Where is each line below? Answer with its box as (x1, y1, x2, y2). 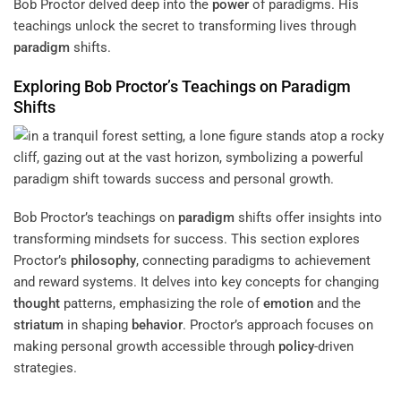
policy (278, 338, 314, 355)
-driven (314, 338, 354, 355)
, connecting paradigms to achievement (136, 252, 371, 269)
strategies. (13, 360, 77, 377)
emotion (263, 295, 313, 312)
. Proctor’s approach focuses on (183, 317, 373, 334)
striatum (13, 317, 64, 334)
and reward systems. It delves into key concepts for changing (13, 274, 379, 291)
